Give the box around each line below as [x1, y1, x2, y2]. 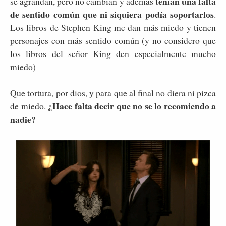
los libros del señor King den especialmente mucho [10, 47, 216, 60]
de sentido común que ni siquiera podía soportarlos [10, 7, 214, 21]
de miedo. [10, 99, 48, 112]
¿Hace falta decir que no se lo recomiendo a [48, 99, 216, 112]
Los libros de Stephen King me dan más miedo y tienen [10, 21, 216, 33]
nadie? [10, 112, 39, 126]
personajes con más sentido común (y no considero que [10, 34, 216, 46]
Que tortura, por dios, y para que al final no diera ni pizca [10, 86, 216, 99]
